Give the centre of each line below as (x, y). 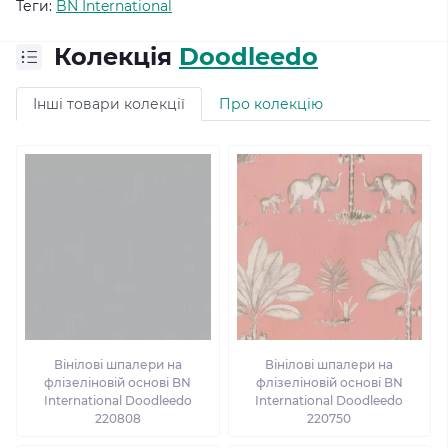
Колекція (116, 56)
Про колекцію (271, 104)
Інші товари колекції (109, 104)
